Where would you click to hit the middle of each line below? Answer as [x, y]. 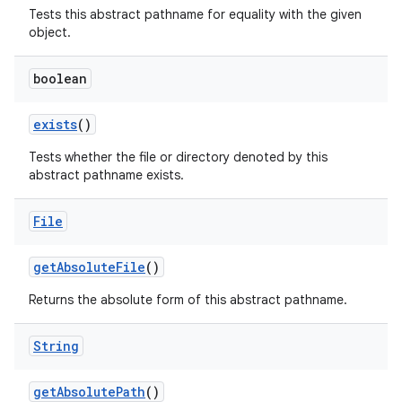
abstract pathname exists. [106, 175]
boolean [60, 79]
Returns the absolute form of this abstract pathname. [188, 300]
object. [50, 32]
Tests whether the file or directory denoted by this [178, 157]
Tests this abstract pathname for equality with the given [195, 14]
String [56, 346]
